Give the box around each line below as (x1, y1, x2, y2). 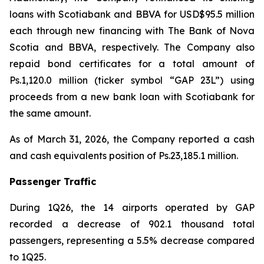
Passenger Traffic (9, 175, 96, 187)
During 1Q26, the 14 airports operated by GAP (9, 201, 255, 213)
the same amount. (9, 107, 91, 119)
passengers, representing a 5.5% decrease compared (9, 234, 255, 246)
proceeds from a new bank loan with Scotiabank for (9, 90, 255, 103)
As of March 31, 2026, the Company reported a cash (9, 133, 255, 145)
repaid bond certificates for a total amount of (9, 57, 255, 70)
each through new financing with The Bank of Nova (9, 24, 255, 37)
